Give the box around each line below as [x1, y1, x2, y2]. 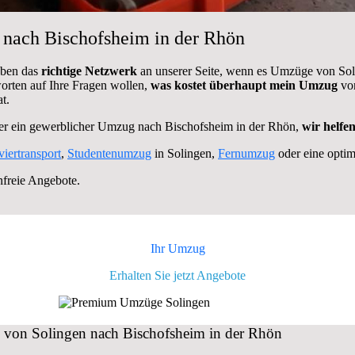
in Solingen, [151, 147, 218, 161]
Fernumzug [218, 147, 275, 161]
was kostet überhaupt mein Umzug [151, 78, 338, 93]
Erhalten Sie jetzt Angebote [109, 269, 246, 283]
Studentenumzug [67, 147, 151, 161]
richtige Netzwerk [41, 64, 140, 78]
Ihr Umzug [150, 242, 205, 256]
